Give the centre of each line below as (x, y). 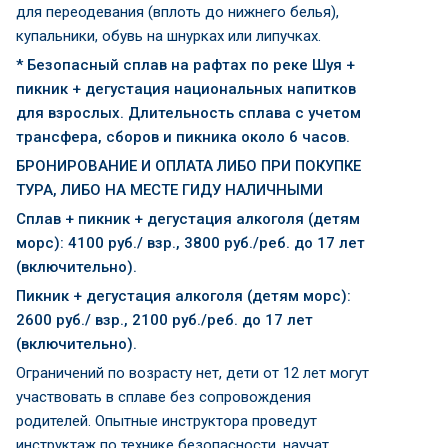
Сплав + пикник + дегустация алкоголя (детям (188, 219)
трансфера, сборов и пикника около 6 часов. (183, 137)
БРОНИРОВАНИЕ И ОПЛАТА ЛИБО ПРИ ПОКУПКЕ (188, 166)
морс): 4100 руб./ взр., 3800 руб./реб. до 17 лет (190, 243)
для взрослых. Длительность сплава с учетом (188, 113)
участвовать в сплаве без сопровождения (163, 397)
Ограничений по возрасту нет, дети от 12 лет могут (192, 373)
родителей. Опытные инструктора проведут (166, 421)
